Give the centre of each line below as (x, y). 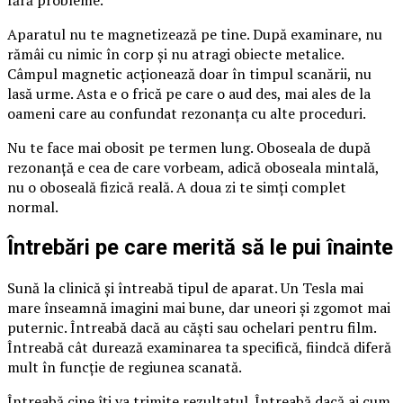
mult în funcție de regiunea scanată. (125, 367)
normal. (33, 207)
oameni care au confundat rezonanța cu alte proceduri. (187, 114)
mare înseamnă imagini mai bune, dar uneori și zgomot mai (199, 307)
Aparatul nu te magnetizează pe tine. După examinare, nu (195, 35)
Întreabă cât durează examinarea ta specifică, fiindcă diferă (199, 347)
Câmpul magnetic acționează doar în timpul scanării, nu (189, 74)
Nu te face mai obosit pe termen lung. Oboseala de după (189, 148)
